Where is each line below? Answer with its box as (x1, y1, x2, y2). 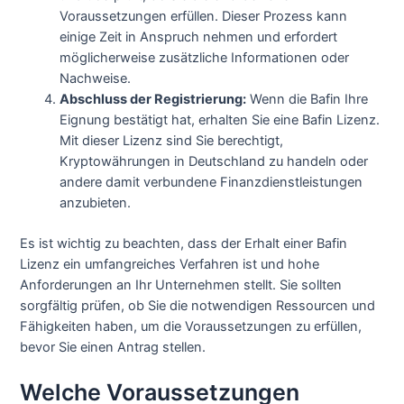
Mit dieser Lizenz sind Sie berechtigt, (60, 133, 284, 150)
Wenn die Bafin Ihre (246, 91, 369, 108)
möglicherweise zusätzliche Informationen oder (60, 50, 350, 67)
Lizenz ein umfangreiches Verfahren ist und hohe (20, 256, 320, 273)
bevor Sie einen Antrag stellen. (20, 339, 207, 356)
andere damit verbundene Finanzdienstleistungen (60, 174, 363, 191)
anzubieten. (60, 195, 132, 212)
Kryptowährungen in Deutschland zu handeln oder (60, 153, 369, 170)
